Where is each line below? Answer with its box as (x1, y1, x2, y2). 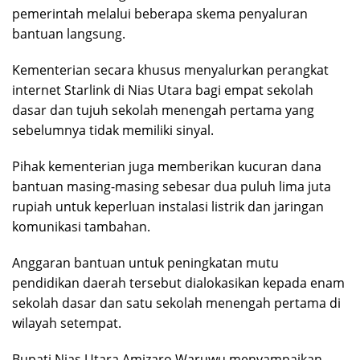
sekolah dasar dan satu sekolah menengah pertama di (12, 293, 341, 312)
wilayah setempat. (12, 313, 121, 332)
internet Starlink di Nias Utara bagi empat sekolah (12, 80, 313, 99)
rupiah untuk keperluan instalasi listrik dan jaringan (12, 197, 324, 215)
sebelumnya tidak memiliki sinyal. (12, 121, 214, 139)
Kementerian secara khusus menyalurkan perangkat (12, 60, 329, 79)
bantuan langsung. (12, 24, 125, 43)
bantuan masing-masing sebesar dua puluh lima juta (12, 177, 331, 195)
